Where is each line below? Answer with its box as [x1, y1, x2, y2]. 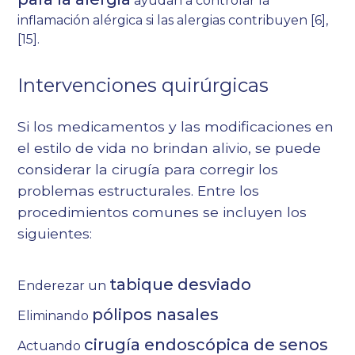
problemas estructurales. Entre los [17, 182, 260, 200]
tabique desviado [109, 275, 252, 295]
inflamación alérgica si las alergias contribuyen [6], [17, 13, 329, 29]
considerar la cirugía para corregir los [17, 161, 279, 178]
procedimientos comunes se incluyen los [17, 204, 307, 221]
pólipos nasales [92, 305, 219, 325]
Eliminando [17, 308, 93, 324]
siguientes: [17, 225, 93, 242]
